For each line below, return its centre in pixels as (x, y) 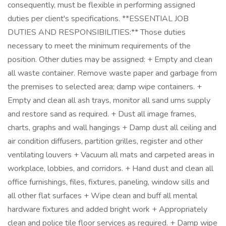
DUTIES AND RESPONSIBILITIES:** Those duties (97, 32)
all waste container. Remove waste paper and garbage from (112, 73)
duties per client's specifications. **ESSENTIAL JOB (98, 19)
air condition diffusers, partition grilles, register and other (105, 141)
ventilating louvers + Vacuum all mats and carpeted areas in (111, 155)
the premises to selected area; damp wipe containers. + (105, 87)
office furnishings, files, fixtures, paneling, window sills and (108, 182)
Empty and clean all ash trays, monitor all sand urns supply (109, 100)
